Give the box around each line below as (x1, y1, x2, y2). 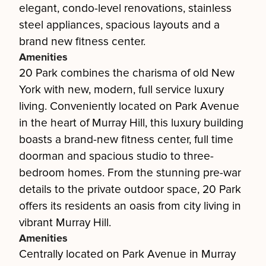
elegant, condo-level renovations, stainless (19, 1, 232, 15)
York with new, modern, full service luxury (19, 83, 224, 97)
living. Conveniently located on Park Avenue (19, 99, 239, 113)
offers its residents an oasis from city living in (19, 199, 241, 213)
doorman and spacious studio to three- (19, 149, 214, 163)
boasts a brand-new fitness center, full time (19, 132, 233, 147)
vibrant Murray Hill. (19, 216, 111, 230)
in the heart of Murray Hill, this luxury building (19, 116, 243, 130)
